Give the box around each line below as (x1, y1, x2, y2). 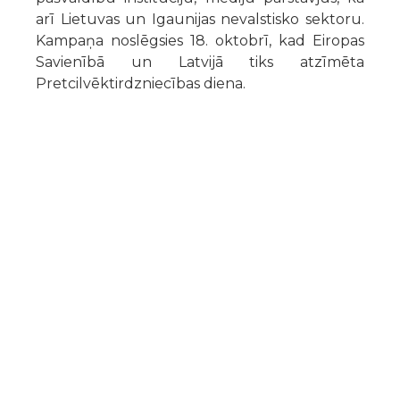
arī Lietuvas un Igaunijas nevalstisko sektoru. (36, 10, 364, 28)
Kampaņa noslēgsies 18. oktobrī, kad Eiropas (36, 31, 364, 49)
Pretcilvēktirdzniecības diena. (36, 74, 246, 92)
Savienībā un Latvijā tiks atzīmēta (36, 53, 364, 71)
